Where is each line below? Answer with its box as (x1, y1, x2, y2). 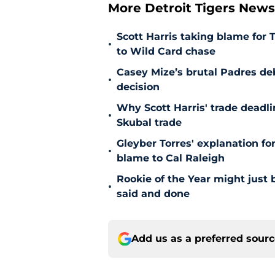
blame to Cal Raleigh (117, 152, 225, 165)
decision (117, 81, 160, 93)
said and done (117, 188, 190, 200)
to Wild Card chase (117, 45, 215, 58)
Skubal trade (117, 117, 182, 129)
